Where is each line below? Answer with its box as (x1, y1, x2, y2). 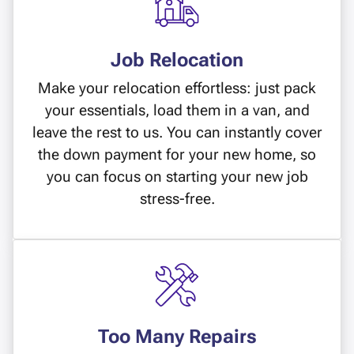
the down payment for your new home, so (38, 145, 316, 164)
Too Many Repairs (97, 326, 257, 348)
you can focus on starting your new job (46, 168, 308, 186)
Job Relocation (111, 49, 243, 72)
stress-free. (139, 190, 215, 209)
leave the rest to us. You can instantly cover (32, 123, 322, 142)
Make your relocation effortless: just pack (38, 79, 316, 98)
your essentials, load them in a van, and (44, 101, 310, 120)
